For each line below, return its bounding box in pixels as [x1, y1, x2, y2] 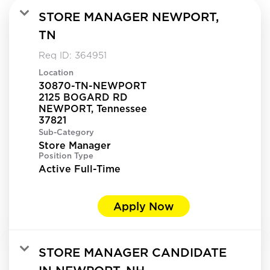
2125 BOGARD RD [39, 91, 128, 102]
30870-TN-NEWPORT [39, 80, 146, 91]
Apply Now [113, 199, 174, 212]
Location [39, 67, 74, 77]
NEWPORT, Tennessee [39, 102, 147, 114]
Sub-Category [39, 127, 94, 136]
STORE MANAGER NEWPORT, [39, 10, 219, 23]
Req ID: [39, 50, 75, 60]
